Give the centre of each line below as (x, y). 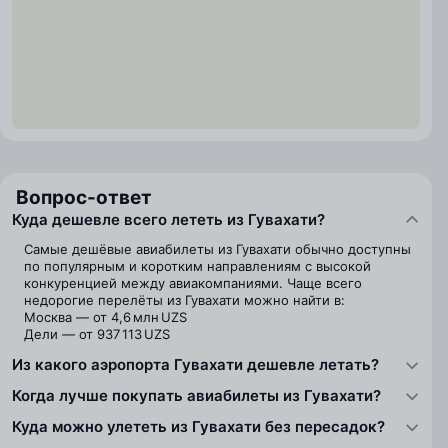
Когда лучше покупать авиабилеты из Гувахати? (196, 395)
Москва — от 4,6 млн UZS (105, 317)
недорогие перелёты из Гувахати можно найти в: (184, 300)
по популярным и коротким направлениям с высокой (197, 266)
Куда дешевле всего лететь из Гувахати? (168, 219)
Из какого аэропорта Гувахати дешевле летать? (195, 364)
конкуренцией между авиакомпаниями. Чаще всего (193, 283)
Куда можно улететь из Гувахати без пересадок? (198, 426)
